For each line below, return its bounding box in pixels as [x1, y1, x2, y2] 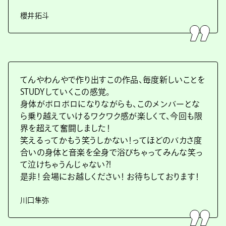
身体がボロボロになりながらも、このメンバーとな [20, 100, 200, 108]
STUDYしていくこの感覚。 [20, 88, 110, 96]
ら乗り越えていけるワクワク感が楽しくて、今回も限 [20, 112, 203, 120]
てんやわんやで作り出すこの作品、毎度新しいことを [20, 76, 205, 84]
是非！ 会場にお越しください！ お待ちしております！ [20, 173, 199, 181]
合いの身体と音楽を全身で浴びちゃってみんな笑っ [20, 148, 203, 156]
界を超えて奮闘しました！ [20, 124, 110, 132]
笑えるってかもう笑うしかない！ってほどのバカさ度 [20, 136, 202, 144]
